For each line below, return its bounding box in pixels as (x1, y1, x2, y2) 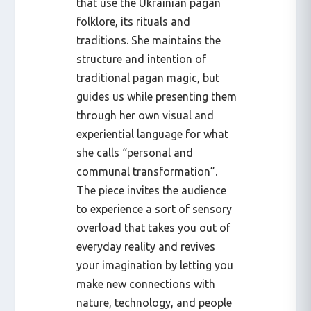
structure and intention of (76, 52, 207, 65)
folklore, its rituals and (76, 15, 191, 28)
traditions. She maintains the (76, 33, 221, 47)
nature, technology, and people (76, 296, 233, 309)
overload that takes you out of (76, 221, 231, 234)
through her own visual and (76, 108, 215, 121)
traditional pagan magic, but (76, 71, 220, 84)
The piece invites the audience (76, 183, 227, 196)
